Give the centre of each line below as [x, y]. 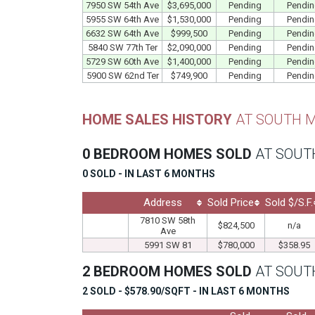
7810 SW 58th [168, 220]
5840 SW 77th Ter [122, 47]
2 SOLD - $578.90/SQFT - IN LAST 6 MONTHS [186, 291]
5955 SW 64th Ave [122, 19]
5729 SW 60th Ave [122, 61]
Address [162, 202]
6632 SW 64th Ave [122, 33]
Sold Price [231, 202]
